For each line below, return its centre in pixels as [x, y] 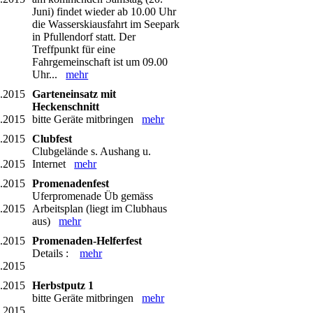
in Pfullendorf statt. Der [84, 37]
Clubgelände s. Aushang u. [92, 152]
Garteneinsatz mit [74, 94]
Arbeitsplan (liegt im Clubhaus [100, 209]
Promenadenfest [71, 184]
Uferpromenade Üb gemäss [93, 196]
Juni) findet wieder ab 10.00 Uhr [104, 12]
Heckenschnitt [66, 107]
